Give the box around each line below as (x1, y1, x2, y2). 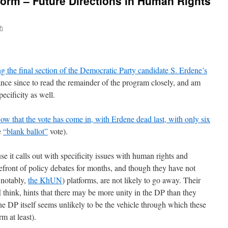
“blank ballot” (3, 126, 48, 136)
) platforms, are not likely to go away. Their (62, 175, 201, 185)
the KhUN (28, 175, 62, 185)
